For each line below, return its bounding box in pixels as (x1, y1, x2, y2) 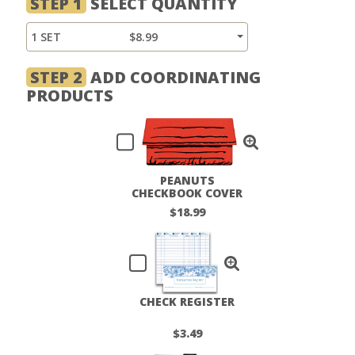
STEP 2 (30, 66, 82, 88)
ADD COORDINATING (86, 66, 261, 88)
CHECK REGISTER (139, 293, 235, 309)
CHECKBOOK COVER (132, 185, 242, 200)
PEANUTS (159, 172, 215, 188)
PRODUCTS (26, 84, 113, 106)
